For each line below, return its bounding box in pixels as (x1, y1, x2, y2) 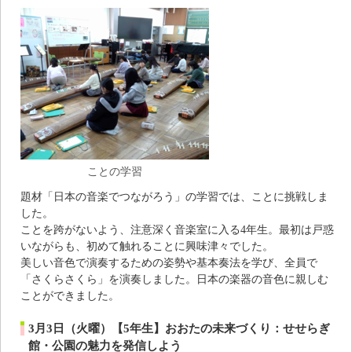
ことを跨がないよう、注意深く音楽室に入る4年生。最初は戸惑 (20, 222, 334, 236)
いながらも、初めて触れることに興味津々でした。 (20, 239, 273, 252)
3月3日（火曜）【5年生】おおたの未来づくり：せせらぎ (28, 321, 330, 335)
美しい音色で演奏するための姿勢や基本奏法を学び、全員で (20, 255, 317, 269)
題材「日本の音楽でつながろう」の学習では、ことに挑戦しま (20, 189, 328, 203)
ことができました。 (20, 288, 119, 302)
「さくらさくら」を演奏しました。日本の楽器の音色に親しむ (20, 272, 328, 285)
